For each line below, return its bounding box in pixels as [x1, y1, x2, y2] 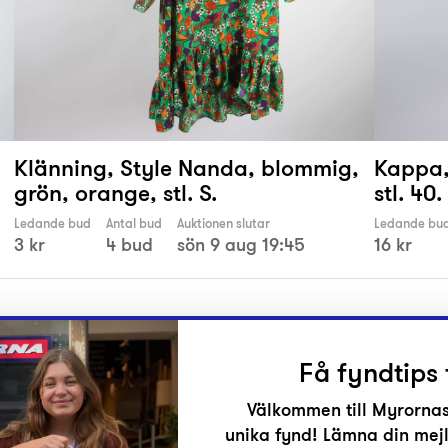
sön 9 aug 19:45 [177, 232, 305, 258]
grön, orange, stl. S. [14, 177, 217, 209]
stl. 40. [374, 177, 442, 209]
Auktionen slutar [177, 215, 270, 233]
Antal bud [106, 215, 162, 233]
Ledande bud [14, 215, 91, 233]
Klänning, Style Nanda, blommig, [14, 152, 359, 184]
